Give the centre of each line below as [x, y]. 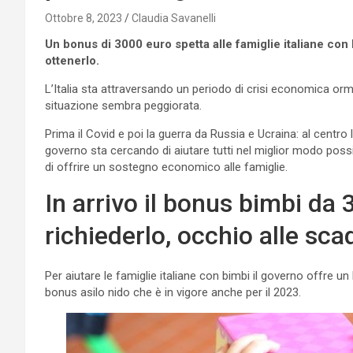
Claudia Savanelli [174, 18]
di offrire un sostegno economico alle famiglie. [166, 167]
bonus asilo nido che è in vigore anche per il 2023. [173, 292]
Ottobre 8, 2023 [84, 18]
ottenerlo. [72, 60]
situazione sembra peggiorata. [123, 105]
